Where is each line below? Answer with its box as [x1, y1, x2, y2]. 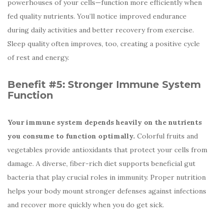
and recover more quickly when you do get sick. [7, 200, 164, 209]
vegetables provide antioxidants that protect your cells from [7, 145, 207, 154]
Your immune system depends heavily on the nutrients [7, 117, 202, 127]
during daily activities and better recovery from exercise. [7, 25, 194, 34]
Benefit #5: [7, 78, 65, 90]
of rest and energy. [7, 53, 69, 62]
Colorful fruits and [135, 131, 198, 140]
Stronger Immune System [68, 78, 201, 90]
